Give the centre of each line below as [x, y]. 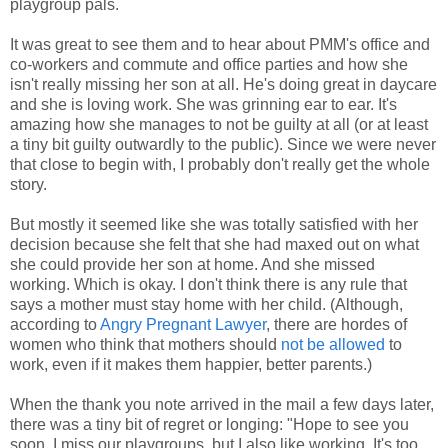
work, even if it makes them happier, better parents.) [191, 365]
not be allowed [333, 345]
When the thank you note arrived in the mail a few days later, [222, 405]
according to [55, 325]
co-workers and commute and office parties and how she [209, 65]
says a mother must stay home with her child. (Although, [206, 305]
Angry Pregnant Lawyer [183, 325]
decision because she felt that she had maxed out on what [214, 245]
